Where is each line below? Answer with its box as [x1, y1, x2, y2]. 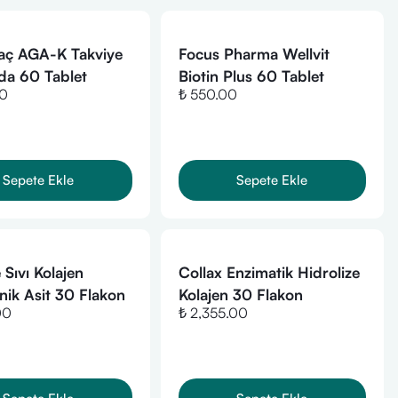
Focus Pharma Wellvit [178, 44, 330, 63]
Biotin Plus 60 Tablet [178, 67, 324, 85]
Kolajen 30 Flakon [178, 285, 303, 304]
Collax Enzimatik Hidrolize [178, 263, 360, 282]
